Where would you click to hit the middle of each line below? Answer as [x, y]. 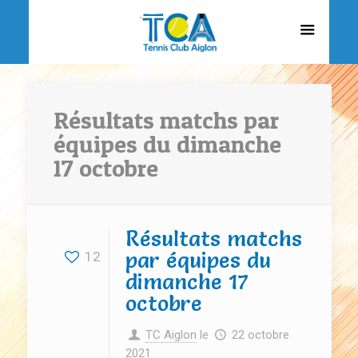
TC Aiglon [171, 335]
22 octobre [261, 335]
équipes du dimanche [167, 144]
